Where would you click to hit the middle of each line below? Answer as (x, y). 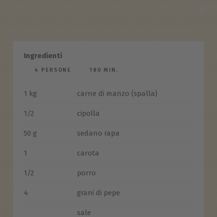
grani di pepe (98, 193)
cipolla (88, 113)
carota (88, 153)
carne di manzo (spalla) (117, 93)
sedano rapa (98, 133)
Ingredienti (43, 55)
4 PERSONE (53, 70)
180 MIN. (104, 70)
